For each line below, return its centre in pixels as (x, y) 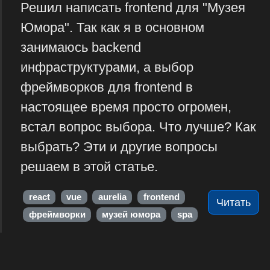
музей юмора (131, 214)
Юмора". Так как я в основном (112, 28)
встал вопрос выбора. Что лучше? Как (138, 127)
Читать (234, 202)
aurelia (112, 197)
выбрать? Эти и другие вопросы (119, 147)
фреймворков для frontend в (106, 87)
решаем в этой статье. (89, 167)
